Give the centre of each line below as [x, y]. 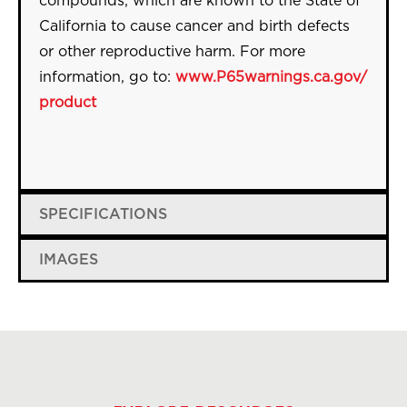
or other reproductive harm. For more [172, 52]
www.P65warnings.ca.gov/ [271, 77]
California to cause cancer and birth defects [194, 26]
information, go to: [107, 77]
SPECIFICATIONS [103, 214]
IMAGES [69, 260]
